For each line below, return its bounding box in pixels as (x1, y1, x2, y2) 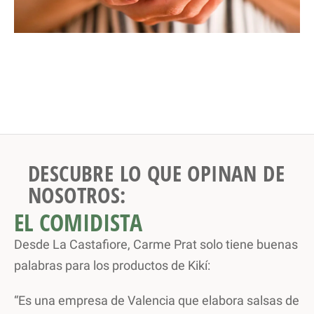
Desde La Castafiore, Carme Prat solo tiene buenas (14, 237, 298, 252)
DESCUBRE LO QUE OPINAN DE (28, 158, 285, 188)
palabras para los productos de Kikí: (14, 258, 210, 273)
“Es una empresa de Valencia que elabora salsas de (14, 293, 299, 308)
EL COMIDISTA (14, 206, 142, 238)
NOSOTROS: (28, 180, 126, 210)
